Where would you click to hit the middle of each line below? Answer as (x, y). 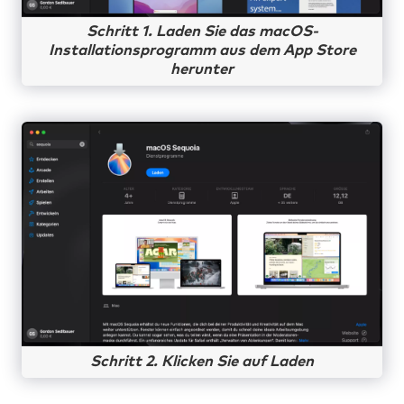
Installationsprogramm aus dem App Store (202, 50)
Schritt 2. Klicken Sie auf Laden (202, 362)
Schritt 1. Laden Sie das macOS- (202, 32)
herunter (202, 69)
